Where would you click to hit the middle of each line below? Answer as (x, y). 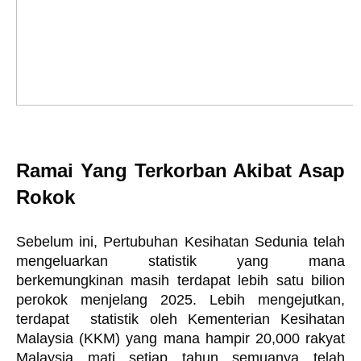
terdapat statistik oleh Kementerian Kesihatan (180, 319)
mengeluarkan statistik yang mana (180, 261)
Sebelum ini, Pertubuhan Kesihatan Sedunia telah (180, 242)
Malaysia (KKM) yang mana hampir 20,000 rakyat (180, 338)
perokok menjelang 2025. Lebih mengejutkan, (180, 300)
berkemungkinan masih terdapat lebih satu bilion (180, 280)
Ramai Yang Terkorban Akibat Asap (180, 170)
